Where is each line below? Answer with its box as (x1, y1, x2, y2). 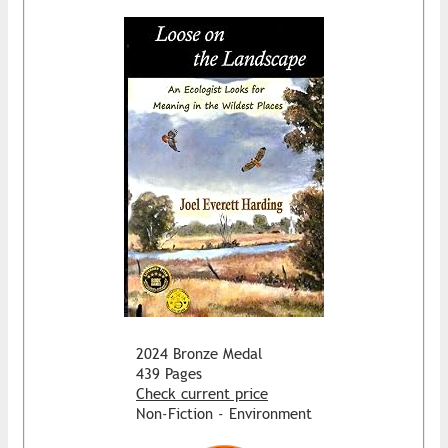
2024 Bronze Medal (136, 344, 262, 362)
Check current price (136, 384, 268, 402)
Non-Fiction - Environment (136, 404, 312, 422)
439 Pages (136, 364, 202, 382)
